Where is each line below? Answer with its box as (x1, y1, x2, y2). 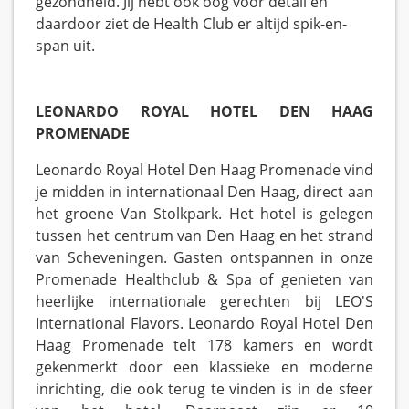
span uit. (36, 36, 95, 57)
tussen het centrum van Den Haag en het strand (36, 225, 373, 246)
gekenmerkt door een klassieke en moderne (36, 357, 373, 378)
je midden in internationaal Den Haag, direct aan (36, 182, 373, 203)
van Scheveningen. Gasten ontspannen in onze (36, 247, 373, 268)
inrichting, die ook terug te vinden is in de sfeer (36, 379, 373, 400)
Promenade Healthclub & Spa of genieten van (36, 269, 373, 290)
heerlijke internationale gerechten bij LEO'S (36, 291, 373, 312)
